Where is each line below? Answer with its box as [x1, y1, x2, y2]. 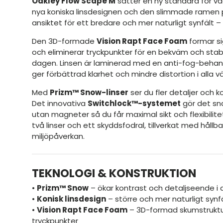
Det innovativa [32, 98, 88, 109]
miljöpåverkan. [32, 130, 85, 141]
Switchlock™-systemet [88, 98, 181, 109]
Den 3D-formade [32, 35, 97, 46]
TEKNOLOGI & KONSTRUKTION [32, 165, 196, 181]
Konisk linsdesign [37, 194, 106, 205]
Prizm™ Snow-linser [50, 87, 128, 98]
